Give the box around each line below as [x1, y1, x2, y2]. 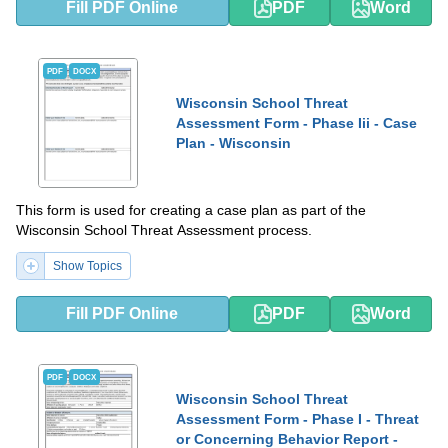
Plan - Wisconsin [176, 135, 291, 151]
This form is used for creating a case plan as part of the [16, 202, 366, 218]
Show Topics [53, 259, 122, 273]
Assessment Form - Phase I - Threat [176, 411, 419, 427]
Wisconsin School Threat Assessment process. [16, 222, 312, 238]
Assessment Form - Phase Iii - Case [176, 115, 417, 131]
